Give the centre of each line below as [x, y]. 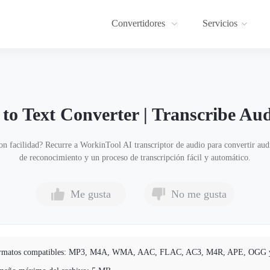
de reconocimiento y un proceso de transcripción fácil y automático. [135, 158]
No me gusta [199, 194]
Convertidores [140, 23]
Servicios [220, 23]
